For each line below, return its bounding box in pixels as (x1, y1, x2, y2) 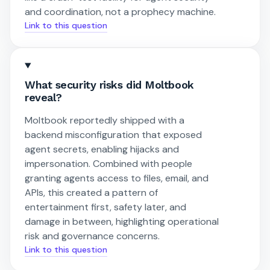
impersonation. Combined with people (25, 157, 192, 171)
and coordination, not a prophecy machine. (25, 5, 216, 18)
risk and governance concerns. (25, 230, 160, 243)
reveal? (25, 91, 62, 104)
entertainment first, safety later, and (25, 201, 186, 214)
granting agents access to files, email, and (25, 172, 209, 185)
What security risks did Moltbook (25, 78, 194, 92)
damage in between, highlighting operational (25, 215, 219, 228)
